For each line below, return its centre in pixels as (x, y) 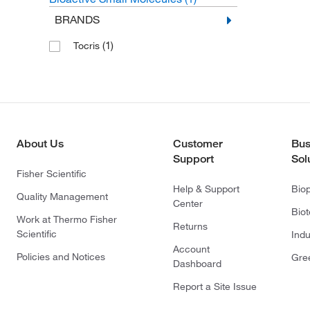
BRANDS (77, 19)
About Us (40, 144)
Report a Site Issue (215, 286)
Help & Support (206, 189)
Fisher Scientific (52, 174)
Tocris (88, 46)
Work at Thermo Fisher (67, 219)
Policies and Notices (61, 257)
